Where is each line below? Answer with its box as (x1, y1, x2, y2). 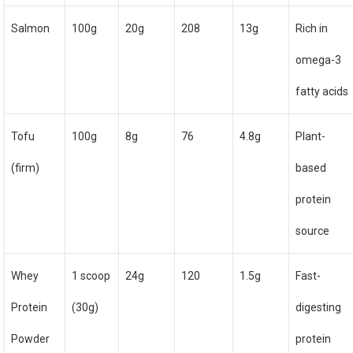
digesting (295, 301, 342, 314)
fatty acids (295, 85, 349, 98)
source (295, 225, 330, 237)
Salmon (11, 22, 50, 35)
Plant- (295, 130, 326, 143)
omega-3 (295, 54, 342, 66)
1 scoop (72, 269, 111, 282)
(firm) (11, 162, 40, 174)
